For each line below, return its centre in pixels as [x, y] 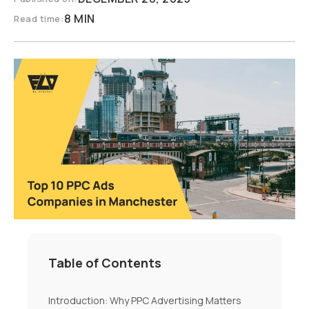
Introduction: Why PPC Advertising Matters [145, 301]
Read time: [39, 18]
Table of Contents [105, 263]
